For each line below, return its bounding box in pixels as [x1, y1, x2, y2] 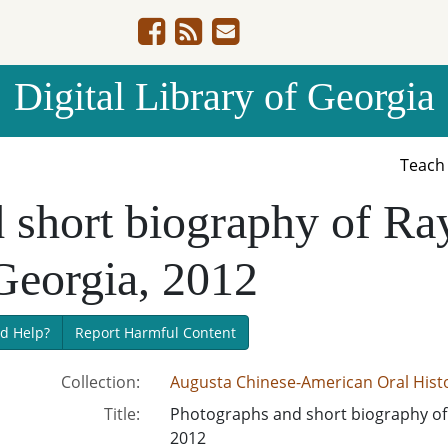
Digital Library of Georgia [13, 74, 435, 119]
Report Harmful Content [74, 323, 236, 342]
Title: [103, 403, 140, 425]
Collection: [60, 371, 140, 393]
